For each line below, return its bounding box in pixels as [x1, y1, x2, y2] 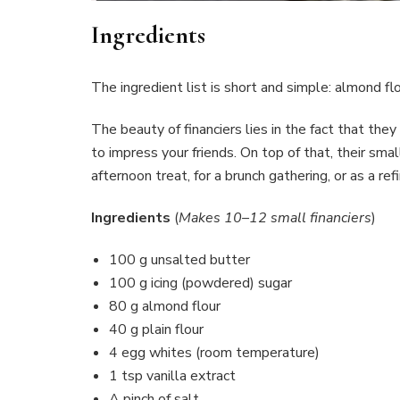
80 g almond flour [109, 296, 221, 316]
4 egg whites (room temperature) [109, 342, 320, 362]
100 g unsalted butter [109, 249, 250, 270]
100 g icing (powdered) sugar [109, 272, 292, 293]
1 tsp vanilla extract [109, 365, 236, 386]
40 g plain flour [109, 319, 204, 339]
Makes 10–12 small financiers [179, 207, 371, 228]
